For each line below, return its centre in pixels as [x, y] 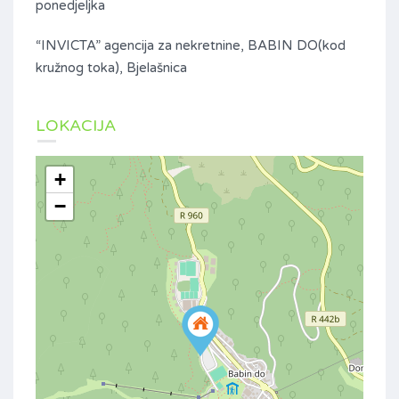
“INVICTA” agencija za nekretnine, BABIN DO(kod [191, 46]
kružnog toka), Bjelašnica [111, 68]
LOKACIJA [76, 126]
